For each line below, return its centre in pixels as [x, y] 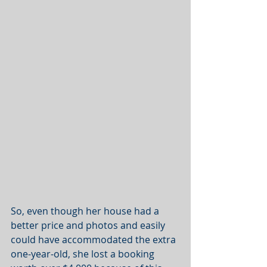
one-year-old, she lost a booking [84, 254]
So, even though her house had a [86, 211]
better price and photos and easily [89, 226]
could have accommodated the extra [94, 240]
